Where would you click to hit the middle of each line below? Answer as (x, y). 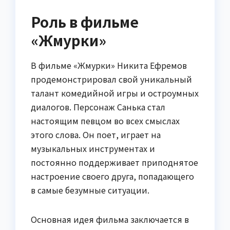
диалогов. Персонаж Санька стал (98, 107)
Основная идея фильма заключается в (110, 219)
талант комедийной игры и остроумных (115, 93)
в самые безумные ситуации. (90, 190)
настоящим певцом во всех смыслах (105, 120)
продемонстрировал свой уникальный (111, 79)
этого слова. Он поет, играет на (96, 134)
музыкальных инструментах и (93, 148)
